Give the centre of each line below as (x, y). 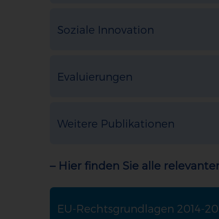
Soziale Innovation (106, 29)
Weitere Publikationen (116, 123)
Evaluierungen (95, 76)
